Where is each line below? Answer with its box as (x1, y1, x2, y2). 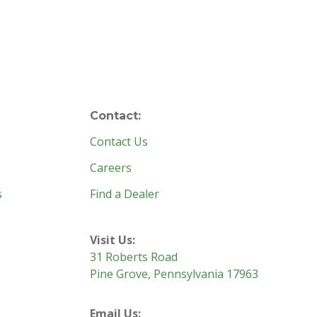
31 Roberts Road (90, 249, 178, 265)
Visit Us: (90, 232, 135, 248)
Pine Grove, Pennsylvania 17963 (90, 266, 258, 282)
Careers (90, 160, 132, 176)
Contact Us (90, 134, 148, 150)
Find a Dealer (90, 186, 159, 202)
